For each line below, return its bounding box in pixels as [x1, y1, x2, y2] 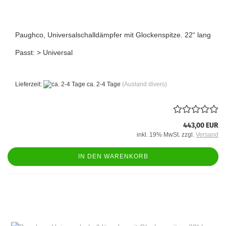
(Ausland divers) [122, 81, 167, 88]
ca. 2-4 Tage [85, 81, 121, 88]
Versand [196, 131, 218, 139]
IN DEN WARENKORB [78, 153, 148, 160]
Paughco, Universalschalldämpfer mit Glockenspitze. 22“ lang [15, 31, 211, 39]
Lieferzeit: [15, 81, 43, 88]
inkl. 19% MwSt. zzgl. [137, 131, 196, 139]
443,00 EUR [183, 121, 218, 130]
